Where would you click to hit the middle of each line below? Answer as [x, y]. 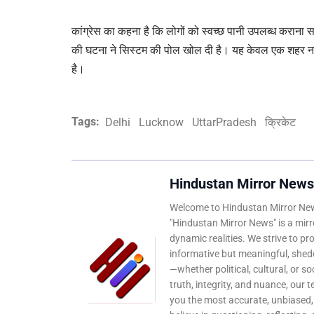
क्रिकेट [280, 122]
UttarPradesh [224, 122]
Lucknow [161, 122]
